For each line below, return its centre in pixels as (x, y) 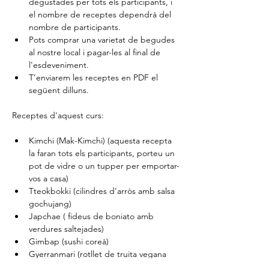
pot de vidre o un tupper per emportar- (104, 165)
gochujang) (50, 203)
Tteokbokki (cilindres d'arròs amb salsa (103, 191)
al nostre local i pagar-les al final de (96, 52)
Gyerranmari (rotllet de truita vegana (99, 254)
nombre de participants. (75, 27)
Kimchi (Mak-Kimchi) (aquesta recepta (101, 140)
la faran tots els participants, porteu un (103, 153)
